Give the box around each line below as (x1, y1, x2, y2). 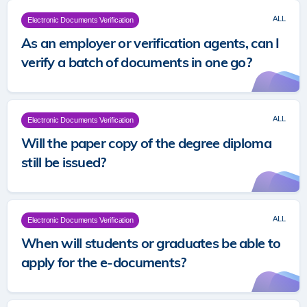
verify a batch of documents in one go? (21, 53, 252, 71)
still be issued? (21, 153, 106, 171)
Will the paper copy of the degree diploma (21, 134, 271, 151)
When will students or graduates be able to (21, 234, 281, 251)
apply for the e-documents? (21, 254, 186, 271)
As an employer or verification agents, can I (21, 34, 280, 51)
